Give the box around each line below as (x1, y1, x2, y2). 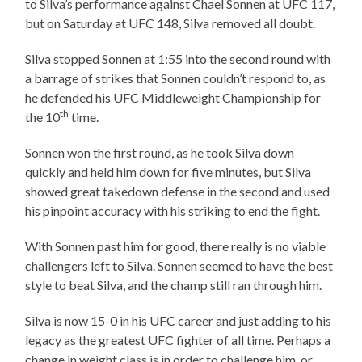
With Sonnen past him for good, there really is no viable (25, 238, 326, 255)
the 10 (25, 109, 61, 125)
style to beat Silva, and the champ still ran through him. (25, 277, 322, 293)
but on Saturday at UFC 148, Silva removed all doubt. (25, 15, 316, 32)
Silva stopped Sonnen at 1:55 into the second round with (25, 51, 331, 67)
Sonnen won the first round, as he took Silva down (25, 145, 295, 161)
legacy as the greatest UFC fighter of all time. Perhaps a (25, 332, 331, 348)
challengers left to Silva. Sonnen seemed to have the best (25, 258, 334, 274)
